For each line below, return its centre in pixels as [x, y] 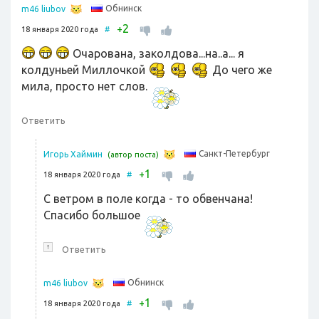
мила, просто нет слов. [86, 87]
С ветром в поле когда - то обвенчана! [148, 199]
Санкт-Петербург [234, 154]
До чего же [241, 70]
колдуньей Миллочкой [85, 70]
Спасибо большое [93, 215]
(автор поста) [133, 155]
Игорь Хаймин [73, 155]
